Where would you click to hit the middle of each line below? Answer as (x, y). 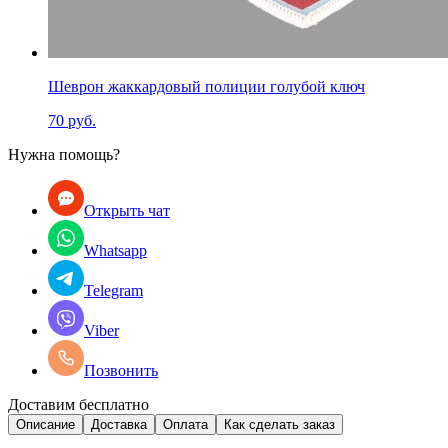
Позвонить (121, 370)
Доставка (119, 424)
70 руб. (72, 120)
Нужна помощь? (64, 154)
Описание (45, 424)
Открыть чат (127, 210)
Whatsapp (115, 250)
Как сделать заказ (279, 424)
